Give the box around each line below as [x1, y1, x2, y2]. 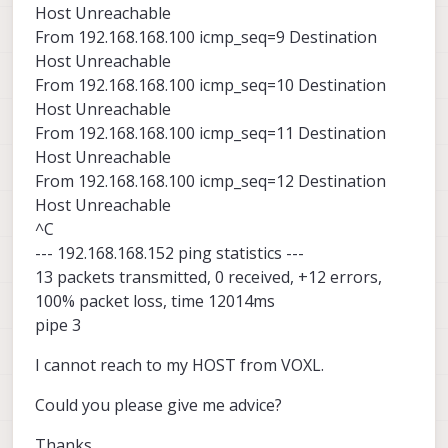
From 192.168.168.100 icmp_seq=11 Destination [35, 122, 386, 145]
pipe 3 [35, 314, 81, 337]
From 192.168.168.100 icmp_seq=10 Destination [35, 74, 386, 97]
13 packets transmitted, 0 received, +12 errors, [35, 266, 382, 289]
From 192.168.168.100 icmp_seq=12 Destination [35, 170, 386, 193]
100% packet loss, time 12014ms [35, 290, 275, 313]
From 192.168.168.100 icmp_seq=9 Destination [35, 26, 377, 49]
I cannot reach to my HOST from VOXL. [35, 354, 324, 377]
